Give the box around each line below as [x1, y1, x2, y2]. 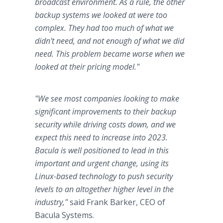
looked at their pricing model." [35, 61, 139, 72]
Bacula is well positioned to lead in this [35, 145, 169, 156]
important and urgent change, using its [35, 158, 169, 169]
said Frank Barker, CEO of [68, 197, 165, 208]
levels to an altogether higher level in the [35, 184, 174, 195]
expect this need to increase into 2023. [35, 132, 168, 143]
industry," [35, 197, 68, 208]
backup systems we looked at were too [35, 9, 167, 20]
